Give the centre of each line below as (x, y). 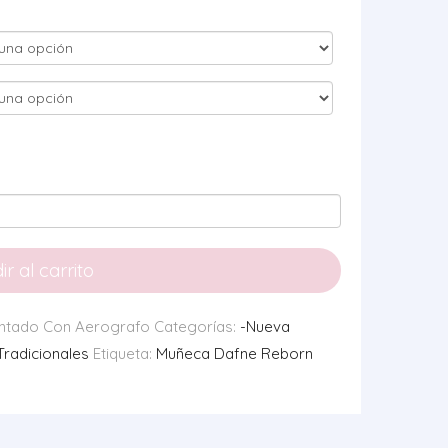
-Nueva (265, 326)
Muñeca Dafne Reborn (234, 353)
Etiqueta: (124, 353)
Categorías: (197, 326)
